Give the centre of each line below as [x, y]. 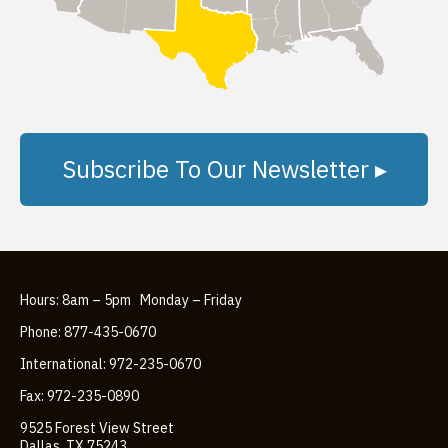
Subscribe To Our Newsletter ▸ [224, 168]
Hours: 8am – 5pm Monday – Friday [131, 299]
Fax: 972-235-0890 [79, 395]
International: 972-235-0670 [110, 363]
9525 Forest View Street [97, 427]
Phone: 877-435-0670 [88, 331]
